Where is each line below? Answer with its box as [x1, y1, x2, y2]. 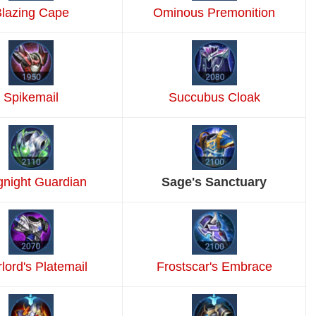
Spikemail [4, 90, 59, 105]
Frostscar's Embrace [156, 260, 272, 274]
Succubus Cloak [168, 90, 260, 105]
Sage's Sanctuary [162, 175, 267, 190]
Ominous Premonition [153, 6, 275, 20]
